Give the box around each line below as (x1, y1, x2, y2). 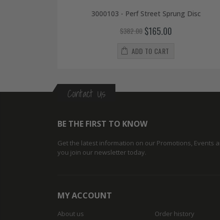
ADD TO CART (131, 46, 169, 56)
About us (57, 209, 84, 219)
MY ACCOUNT (57, 190, 112, 201)
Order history (154, 209, 194, 219)
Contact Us (67, 86, 106, 102)
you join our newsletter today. (57, 148, 146, 157)
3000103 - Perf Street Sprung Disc (91, 8, 201, 18)
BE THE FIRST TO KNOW (57, 118, 147, 130)
